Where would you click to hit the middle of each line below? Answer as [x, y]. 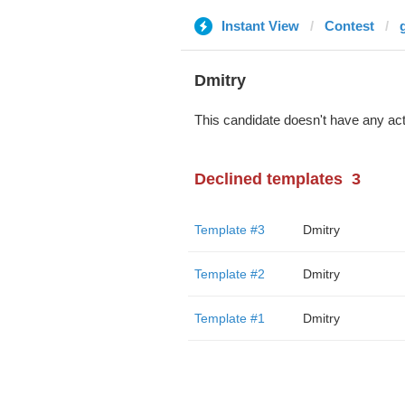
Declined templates [268, 179]
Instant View [260, 26]
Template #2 [229, 274]
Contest [349, 26]
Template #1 [229, 318]
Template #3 [229, 230]
